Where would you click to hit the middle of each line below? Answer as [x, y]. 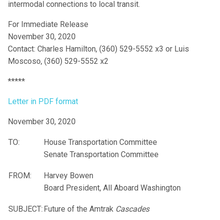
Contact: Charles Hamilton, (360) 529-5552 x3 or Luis [98, 49]
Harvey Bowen [69, 176]
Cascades [132, 209]
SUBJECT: [26, 209]
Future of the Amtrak [80, 209]
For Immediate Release [48, 25]
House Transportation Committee [100, 142]
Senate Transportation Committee [101, 155]
